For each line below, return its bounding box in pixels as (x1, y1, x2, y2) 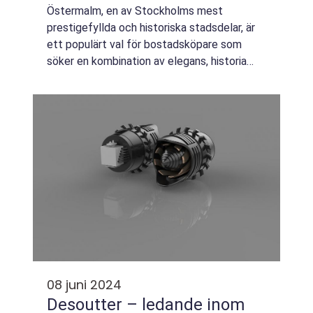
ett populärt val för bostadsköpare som (47, 38, 242, 51)
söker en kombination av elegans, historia (47, 54, 247, 68)
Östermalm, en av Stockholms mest (47, 4, 223, 17)
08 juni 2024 (47, 276, 122, 293)
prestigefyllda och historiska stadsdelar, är (47, 21, 255, 34)
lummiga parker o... (47, 88, 136, 101)
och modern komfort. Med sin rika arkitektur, (47, 71, 263, 85)
